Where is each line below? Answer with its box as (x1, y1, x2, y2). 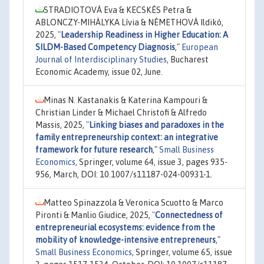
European (181, 42, 218, 52)
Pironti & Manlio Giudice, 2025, (35, 210, 152, 220)
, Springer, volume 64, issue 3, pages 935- (75, 157, 227, 167)
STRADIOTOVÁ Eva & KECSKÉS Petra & (44, 5, 192, 15)
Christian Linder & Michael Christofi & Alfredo (35, 108, 207, 117)
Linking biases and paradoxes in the (89, 120, 224, 130)
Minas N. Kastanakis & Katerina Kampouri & (44, 95, 207, 105)
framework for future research (35, 145, 153, 154)
